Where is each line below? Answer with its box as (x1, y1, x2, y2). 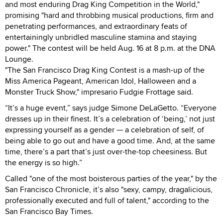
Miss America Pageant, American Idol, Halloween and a (5, 75, 196, 87)
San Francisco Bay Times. (5, 205, 93, 217)
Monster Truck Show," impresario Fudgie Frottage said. (5, 86, 193, 98)
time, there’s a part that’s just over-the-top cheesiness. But (5, 145, 207, 157)
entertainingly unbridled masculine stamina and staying (5, 31, 197, 43)
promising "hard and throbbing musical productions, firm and (5, 9, 214, 21)
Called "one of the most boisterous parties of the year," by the (5, 172, 217, 184)
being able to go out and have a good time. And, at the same (5, 134, 215, 146)
